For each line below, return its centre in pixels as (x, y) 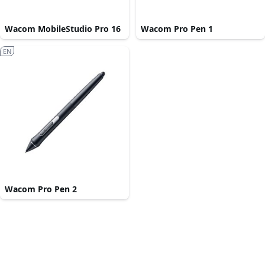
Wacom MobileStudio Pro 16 (63, 29)
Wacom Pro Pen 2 (41, 189)
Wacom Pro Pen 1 (177, 29)
